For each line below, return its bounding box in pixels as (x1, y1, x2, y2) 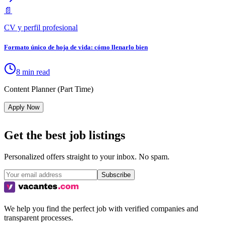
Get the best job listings (4, 129, 125, 142)
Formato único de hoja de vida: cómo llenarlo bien (4, 43, 148, 51)
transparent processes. (4, 213, 73, 222)
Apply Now (8, 103, 39, 111)
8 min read (16, 68, 50, 77)
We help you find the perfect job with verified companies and (4, 204, 198, 213)
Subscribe (101, 171, 131, 179)
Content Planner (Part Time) (4, 85, 93, 94)
